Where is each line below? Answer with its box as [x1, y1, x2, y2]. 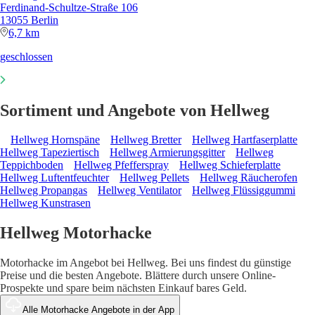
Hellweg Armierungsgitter [110, 146, 225, 159]
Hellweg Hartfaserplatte [192, 134, 297, 146]
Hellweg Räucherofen [200, 172, 297, 184]
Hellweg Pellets [120, 172, 189, 184]
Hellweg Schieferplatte [179, 159, 281, 172]
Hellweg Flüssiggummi [192, 184, 295, 197]
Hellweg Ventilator [98, 184, 181, 197]
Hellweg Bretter [110, 134, 181, 146]
